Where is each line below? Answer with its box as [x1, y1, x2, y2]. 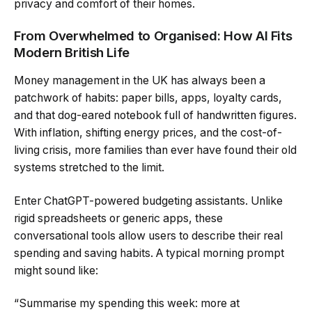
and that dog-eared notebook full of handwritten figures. [14, 109, 297, 123]
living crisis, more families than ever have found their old [14, 143, 297, 157]
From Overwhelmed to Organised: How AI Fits [14, 28, 292, 45]
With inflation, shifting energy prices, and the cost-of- [14, 126, 282, 140]
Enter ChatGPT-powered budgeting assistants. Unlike [14, 194, 283, 208]
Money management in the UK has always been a [14, 74, 265, 88]
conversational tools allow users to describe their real [14, 228, 283, 242]
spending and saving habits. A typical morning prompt [14, 246, 284, 260]
